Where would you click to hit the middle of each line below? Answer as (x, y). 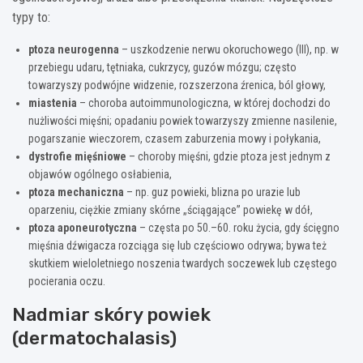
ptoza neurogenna (74, 49)
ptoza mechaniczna (76, 192)
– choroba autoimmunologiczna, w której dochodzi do (204, 102)
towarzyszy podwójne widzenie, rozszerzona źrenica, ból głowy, (177, 85)
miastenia (53, 102)
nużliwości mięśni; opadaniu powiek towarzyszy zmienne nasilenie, (183, 120)
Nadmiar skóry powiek (111, 314)
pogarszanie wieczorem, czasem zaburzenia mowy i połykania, (175, 138)
